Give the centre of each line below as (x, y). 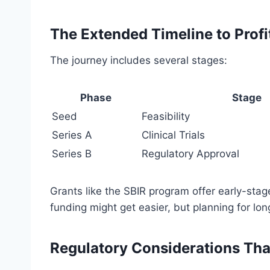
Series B (72, 154)
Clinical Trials (173, 135)
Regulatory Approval (190, 154)
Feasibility (166, 117)
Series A (72, 135)
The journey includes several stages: (139, 61)
